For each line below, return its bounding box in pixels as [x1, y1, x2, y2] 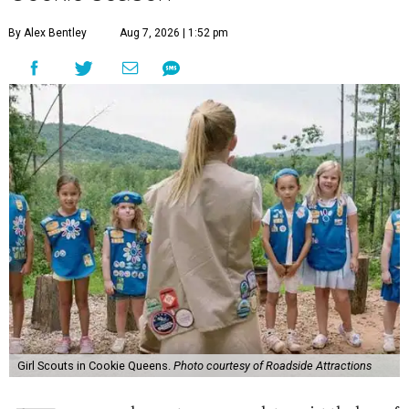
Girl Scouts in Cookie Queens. [16, 359, 173, 372]
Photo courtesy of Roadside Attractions [173, 359, 372, 372]
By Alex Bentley [8, 26, 87, 39]
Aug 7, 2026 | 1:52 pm [120, 26, 228, 39]
